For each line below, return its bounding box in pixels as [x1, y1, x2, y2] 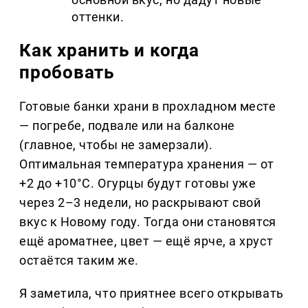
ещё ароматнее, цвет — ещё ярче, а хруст [19, 234, 274, 249]
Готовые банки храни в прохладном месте [19, 99, 276, 114]
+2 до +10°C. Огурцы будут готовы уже [19, 176, 256, 191]
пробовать [19, 62, 115, 83]
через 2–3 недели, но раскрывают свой [19, 195, 261, 210]
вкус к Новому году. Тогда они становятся [19, 214, 276, 230]
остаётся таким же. [19, 253, 139, 268]
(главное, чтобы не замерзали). [19, 137, 213, 153]
